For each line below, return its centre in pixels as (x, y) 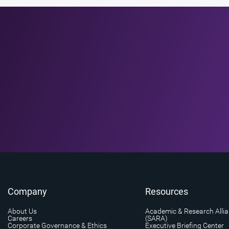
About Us (22, 211)
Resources (166, 191)
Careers (20, 218)
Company (27, 191)
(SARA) (156, 218)
